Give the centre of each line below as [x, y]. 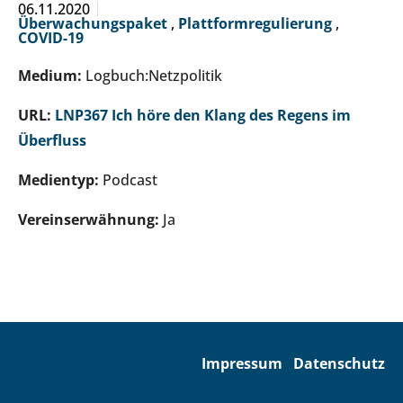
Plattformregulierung [257, 24]
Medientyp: [60, 180]
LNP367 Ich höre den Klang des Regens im [203, 116]
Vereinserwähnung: [90, 220]
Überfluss [52, 141]
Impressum [242, 364]
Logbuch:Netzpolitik [154, 76]
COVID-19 [51, 38]
